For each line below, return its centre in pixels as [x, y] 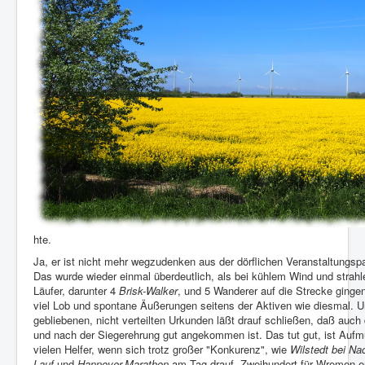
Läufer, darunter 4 [76, 291]
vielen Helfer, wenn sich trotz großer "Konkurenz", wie [162, 350]
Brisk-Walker [148, 291]
